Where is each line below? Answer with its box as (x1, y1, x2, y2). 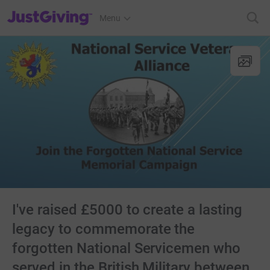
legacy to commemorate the (12, 221, 195, 237)
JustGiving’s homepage (7, 5, 94, 15)
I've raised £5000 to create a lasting (12, 201, 243, 218)
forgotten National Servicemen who (12, 240, 241, 257)
